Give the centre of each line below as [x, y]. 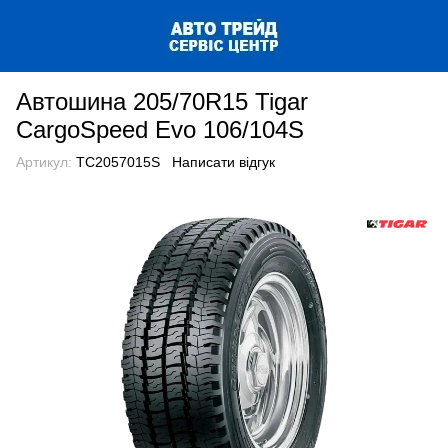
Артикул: [44, 162]
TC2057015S [116, 162]
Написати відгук [223, 162]
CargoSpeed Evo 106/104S [160, 129]
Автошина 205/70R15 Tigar [162, 101]
